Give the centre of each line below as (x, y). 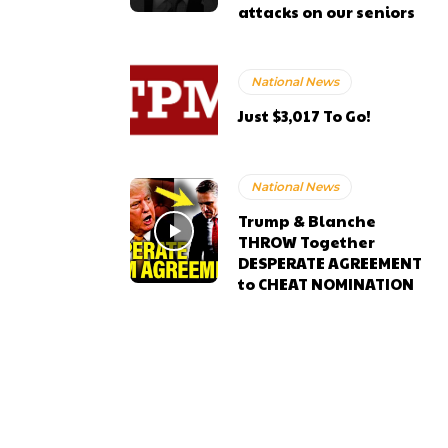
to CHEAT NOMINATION (326, 283)
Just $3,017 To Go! (305, 116)
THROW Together (307, 241)
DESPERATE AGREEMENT (330, 262)
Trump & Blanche (307, 220)
